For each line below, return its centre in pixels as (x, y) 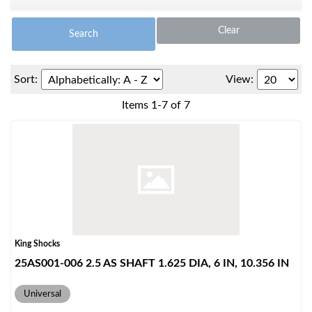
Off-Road (41, 305)
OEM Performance (61, 124)
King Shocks (37, 244)
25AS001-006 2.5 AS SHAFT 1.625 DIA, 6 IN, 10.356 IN (152, 263)
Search (84, 34)
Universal (42, 294)
